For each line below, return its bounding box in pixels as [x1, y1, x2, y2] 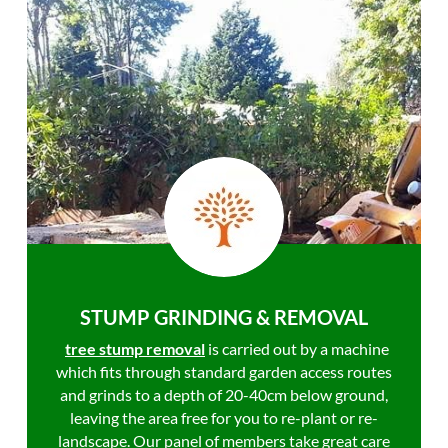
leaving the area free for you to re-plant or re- [70, 408, 378, 427]
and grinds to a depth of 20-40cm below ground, [60, 385, 388, 404]
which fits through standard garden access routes [56, 362, 392, 381]
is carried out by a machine [205, 339, 389, 358]
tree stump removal [65, 339, 205, 358]
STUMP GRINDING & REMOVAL [80, 305, 368, 329]
